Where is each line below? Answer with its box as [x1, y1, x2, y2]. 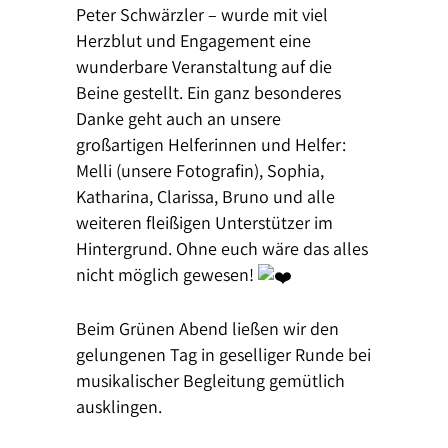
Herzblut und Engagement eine [76, 29, 312, 52]
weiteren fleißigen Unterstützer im [76, 211, 334, 234]
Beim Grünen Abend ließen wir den [76, 316, 340, 340]
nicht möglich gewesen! [76, 263, 259, 286]
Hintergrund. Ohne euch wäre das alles [76, 237, 369, 260]
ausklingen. [76, 394, 163, 418]
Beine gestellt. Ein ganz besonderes [76, 81, 342, 104]
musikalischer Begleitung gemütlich [76, 368, 346, 392]
